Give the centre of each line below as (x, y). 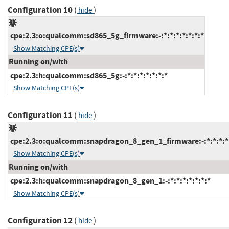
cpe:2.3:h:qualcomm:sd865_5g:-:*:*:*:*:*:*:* (88, 75)
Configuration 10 (40, 10)
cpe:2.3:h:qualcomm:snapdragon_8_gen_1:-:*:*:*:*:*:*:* (110, 180)
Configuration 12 (40, 220)
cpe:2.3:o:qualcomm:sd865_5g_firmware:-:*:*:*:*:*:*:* (106, 35)
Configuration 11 (40, 115)
